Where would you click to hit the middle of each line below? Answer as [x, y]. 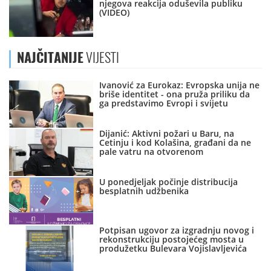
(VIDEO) [115, 13]
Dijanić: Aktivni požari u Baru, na [167, 134]
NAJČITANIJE [50, 58]
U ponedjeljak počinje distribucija [169, 182]
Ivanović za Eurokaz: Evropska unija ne [180, 85]
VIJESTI [101, 58]
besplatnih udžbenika [144, 191]
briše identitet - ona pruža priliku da [175, 94]
